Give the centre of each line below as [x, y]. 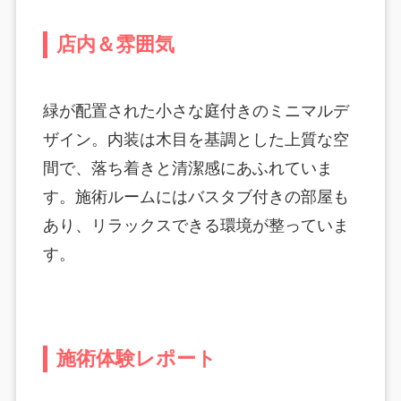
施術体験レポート [136, 359]
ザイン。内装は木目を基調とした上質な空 [196, 140]
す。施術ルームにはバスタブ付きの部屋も [196, 197]
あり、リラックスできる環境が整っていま [196, 226]
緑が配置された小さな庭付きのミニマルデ [196, 111]
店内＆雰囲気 [115, 45]
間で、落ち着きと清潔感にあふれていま [188, 169]
